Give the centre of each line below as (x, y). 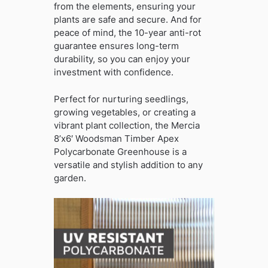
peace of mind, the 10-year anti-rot (127, 33)
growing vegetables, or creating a (124, 112)
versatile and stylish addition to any (128, 165)
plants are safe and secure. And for (127, 20)
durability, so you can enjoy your (122, 59)
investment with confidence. (113, 72)
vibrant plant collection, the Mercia (127, 125)
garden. (70, 178)
